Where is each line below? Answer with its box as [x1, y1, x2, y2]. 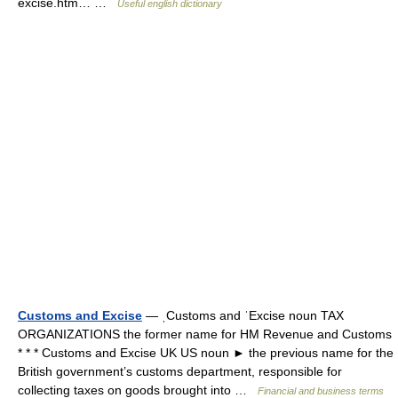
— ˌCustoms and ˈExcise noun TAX [142, 307, 344, 322]
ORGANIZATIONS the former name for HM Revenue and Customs [18, 326, 392, 341]
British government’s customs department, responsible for [18, 363, 342, 378]
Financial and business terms [258, 385, 384, 396]
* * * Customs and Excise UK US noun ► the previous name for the [18, 345, 394, 360]
